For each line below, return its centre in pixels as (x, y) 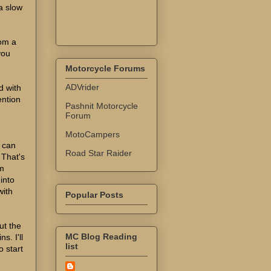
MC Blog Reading (101, 237)
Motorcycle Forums (105, 69)
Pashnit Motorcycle (102, 106)
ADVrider (82, 87)
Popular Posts (94, 194)
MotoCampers (93, 135)
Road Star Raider (99, 153)
